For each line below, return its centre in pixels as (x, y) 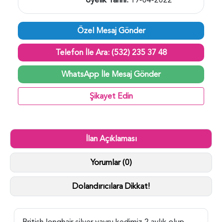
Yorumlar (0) (127, 162)
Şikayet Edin (111, 96)
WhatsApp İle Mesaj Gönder (111, 74)
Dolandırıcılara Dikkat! (111, 186)
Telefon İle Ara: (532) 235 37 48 (111, 52)
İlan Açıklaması (111, 139)
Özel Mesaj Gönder (111, 30)
